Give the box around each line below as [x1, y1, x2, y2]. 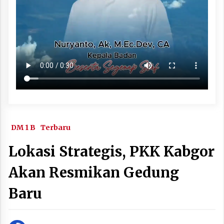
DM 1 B [11, 122, 35, 132]
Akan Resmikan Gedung [8, 163, 179, 181]
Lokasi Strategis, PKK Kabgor [8, 142, 214, 160]
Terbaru [40, 122, 70, 132]
